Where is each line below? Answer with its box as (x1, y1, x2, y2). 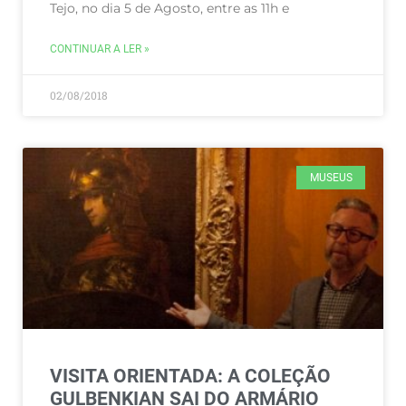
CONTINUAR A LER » (50, 43, 150, 55)
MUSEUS (309, 171, 353, 185)
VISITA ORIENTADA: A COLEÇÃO (50, 365, 331, 387)
